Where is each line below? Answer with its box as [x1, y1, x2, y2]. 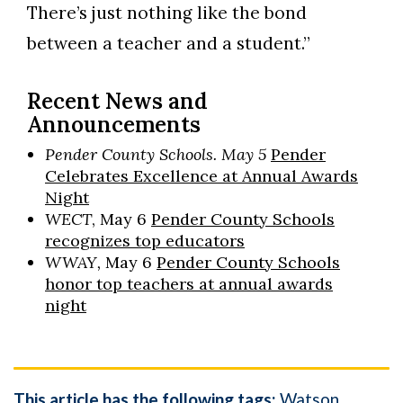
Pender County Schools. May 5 [45, 144, 271, 166]
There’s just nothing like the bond [27, 2, 307, 24]
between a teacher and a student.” [27, 32, 310, 55]
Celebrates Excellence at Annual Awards [45, 166, 358, 187]
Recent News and [27, 87, 208, 116]
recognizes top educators [45, 230, 245, 252]
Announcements [27, 111, 201, 139]
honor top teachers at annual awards [45, 273, 333, 295]
